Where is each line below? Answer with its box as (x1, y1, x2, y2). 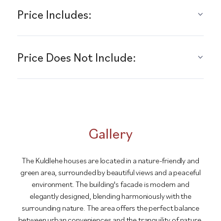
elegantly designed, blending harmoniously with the (30, 191, 191, 201)
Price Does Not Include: (17, 49, 136, 65)
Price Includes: (17, 6, 92, 22)
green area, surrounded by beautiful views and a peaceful (20, 167, 201, 177)
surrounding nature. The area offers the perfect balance (21, 203, 200, 213)
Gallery (88, 123, 133, 143)
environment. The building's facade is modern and (32, 179, 189, 189)
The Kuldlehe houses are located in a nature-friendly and (22, 155, 199, 165)
